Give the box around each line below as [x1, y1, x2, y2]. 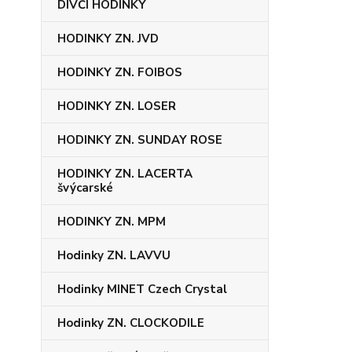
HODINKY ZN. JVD [57, 31, 159, 46]
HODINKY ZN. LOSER [57, 98, 176, 114]
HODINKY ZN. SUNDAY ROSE [57, 132, 222, 148]
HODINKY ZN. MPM [57, 214, 166, 229]
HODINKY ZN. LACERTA [57, 166, 192, 181]
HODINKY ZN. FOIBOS [57, 64, 182, 80]
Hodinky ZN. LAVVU [57, 247, 170, 263]
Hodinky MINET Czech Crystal [57, 281, 227, 297]
